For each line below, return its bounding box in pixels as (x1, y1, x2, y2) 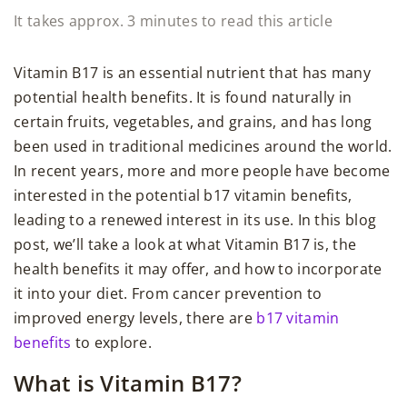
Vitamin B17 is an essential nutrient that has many (14, 63, 371, 84)
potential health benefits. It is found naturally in (14, 87, 352, 108)
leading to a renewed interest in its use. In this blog (14, 210, 377, 231)
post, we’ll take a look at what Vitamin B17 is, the (14, 234, 357, 255)
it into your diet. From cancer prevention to (14, 283, 323, 304)
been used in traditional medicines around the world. (14, 136, 392, 157)
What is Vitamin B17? (14, 368, 242, 399)
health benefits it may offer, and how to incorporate (14, 259, 382, 280)
